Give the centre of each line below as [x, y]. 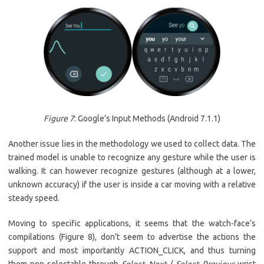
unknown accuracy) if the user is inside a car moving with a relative [132, 185]
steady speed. [34, 198]
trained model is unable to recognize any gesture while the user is [132, 158]
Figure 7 [59, 119]
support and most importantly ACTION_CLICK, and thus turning [132, 251]
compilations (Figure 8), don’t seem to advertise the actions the [132, 237]
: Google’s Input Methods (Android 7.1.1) [147, 119]
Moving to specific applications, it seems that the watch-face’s [132, 224]
